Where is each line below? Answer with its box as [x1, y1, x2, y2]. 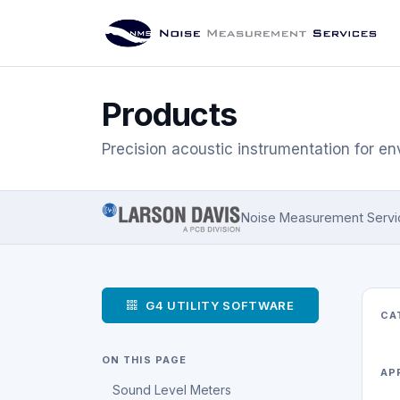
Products [102, 95, 237, 134]
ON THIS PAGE [102, 354, 187, 367]
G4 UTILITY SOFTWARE [146, 297, 295, 312]
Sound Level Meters [112, 381, 232, 397]
